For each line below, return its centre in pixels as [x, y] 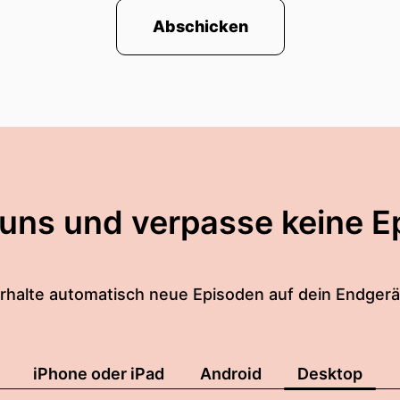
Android [231, 374]
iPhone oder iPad [99, 374]
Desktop [330, 374]
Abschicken [200, 26]
